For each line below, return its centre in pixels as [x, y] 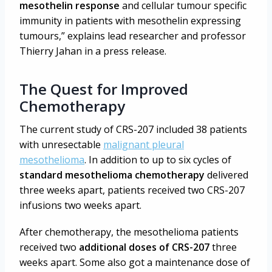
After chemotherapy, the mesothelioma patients [129, 232]
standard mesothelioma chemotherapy [112, 175]
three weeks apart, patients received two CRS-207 [132, 190]
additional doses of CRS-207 [144, 247]
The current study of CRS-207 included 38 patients [133, 130]
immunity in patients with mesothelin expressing [130, 21]
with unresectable [61, 145]
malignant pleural [144, 145]
